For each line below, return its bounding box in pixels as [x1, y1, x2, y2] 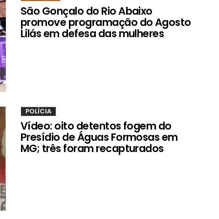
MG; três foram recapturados [21, 141, 164, 156]
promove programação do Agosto [21, 15, 191, 30]
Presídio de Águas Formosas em [21, 130, 178, 145]
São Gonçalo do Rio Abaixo [21, 4, 153, 19]
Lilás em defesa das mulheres [21, 26, 164, 41]
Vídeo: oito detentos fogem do [21, 119, 172, 133]
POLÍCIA [25, 107, 51, 116]
